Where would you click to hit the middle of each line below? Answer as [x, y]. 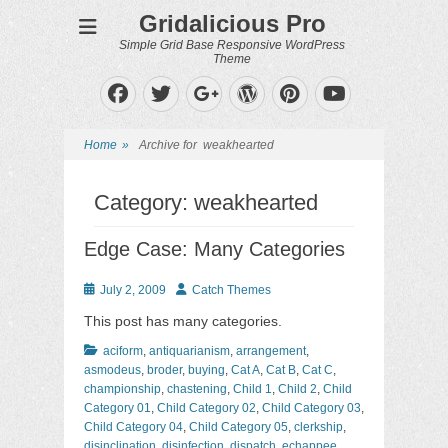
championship [122, 389]
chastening [197, 389]
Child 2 [297, 389]
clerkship [318, 427]
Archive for [171, 145]
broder [164, 370]
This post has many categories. [183, 321]
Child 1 [252, 389]
